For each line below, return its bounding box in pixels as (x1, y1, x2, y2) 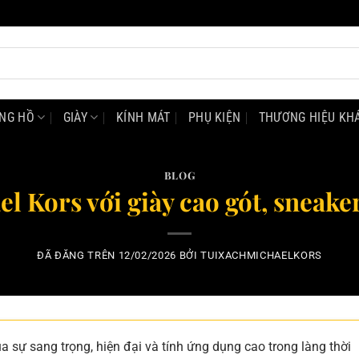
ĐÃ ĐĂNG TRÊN (37, 249, 119, 262)
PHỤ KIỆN (188, 110, 241, 125)
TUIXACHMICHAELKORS (200, 249, 322, 262)
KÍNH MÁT (115, 110, 171, 125)
